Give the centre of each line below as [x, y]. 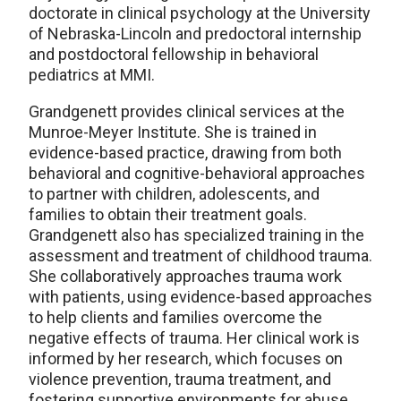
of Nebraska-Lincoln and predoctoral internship [195, 33]
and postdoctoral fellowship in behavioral [174, 54]
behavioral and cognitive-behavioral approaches [197, 173]
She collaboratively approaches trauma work [185, 276]
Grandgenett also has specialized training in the [196, 235]
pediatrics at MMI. [92, 74]
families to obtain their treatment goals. [168, 214]
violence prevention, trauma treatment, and [180, 379]
